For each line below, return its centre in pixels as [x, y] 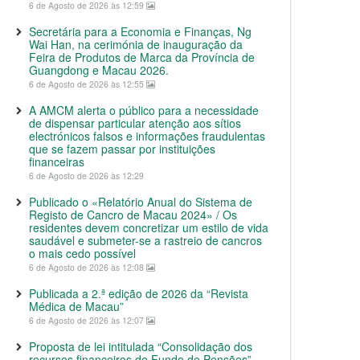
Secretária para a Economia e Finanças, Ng [140, 31]
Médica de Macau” [76, 306]
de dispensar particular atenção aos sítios [135, 123]
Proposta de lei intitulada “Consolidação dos [141, 346]
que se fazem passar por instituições [122, 149]
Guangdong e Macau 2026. [99, 70]
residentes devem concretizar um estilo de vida [149, 227]
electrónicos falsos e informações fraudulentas [147, 136]
